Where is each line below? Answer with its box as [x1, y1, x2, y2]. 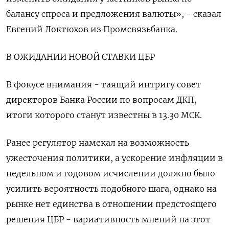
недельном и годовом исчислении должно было [6, 168, 215, 178]
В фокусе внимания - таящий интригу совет [6, 79, 201, 89]
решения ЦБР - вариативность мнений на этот [6, 214, 211, 224]
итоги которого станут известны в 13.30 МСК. [6, 110, 202, 120]
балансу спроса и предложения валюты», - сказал [6, 9, 221, 19]
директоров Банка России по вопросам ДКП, [6, 95, 197, 105]
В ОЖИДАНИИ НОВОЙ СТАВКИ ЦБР [6, 52, 155, 62]
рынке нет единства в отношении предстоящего [6, 199, 217, 209]
